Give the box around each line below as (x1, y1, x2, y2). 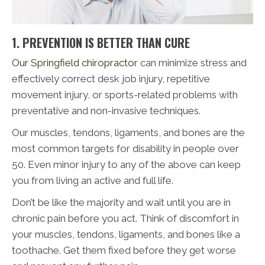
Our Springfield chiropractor (12, 57, 140, 69)
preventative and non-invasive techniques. (12, 105, 201, 117)
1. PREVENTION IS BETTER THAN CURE (12, 34, 190, 52)
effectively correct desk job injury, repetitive (12, 73, 210, 85)
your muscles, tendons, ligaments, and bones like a (12, 228, 240, 241)
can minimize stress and (140, 57, 247, 69)
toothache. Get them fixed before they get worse (12, 244, 236, 257)
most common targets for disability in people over (12, 143, 239, 155)
